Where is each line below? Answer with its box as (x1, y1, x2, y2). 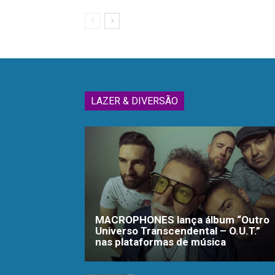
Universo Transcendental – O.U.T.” (95, 224, 260, 237)
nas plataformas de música (95, 235, 226, 248)
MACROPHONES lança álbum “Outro (95, 213, 269, 226)
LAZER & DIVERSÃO (91, 95, 178, 107)
